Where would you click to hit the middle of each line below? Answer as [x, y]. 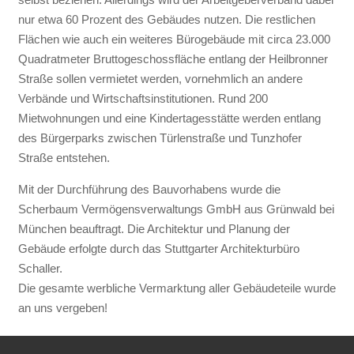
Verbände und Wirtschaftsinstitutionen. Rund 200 [143, 99]
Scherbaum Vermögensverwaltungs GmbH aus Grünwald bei [176, 209]
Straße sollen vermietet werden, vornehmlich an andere [160, 79]
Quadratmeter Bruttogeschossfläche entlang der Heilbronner [173, 59]
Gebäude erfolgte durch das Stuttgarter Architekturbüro [158, 249]
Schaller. [40, 269]
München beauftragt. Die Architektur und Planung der [154, 229]
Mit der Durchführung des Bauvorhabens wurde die [149, 190]
